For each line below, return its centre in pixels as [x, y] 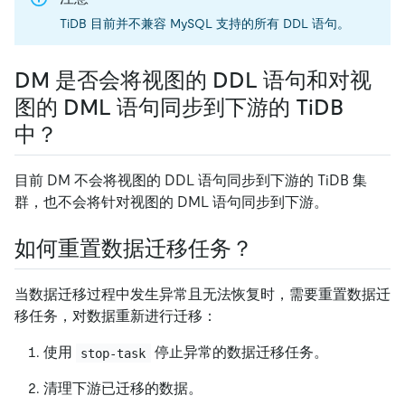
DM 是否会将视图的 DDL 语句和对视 [193, 80]
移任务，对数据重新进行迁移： [116, 316]
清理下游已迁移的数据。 [123, 389]
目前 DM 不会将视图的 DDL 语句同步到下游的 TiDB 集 [191, 181]
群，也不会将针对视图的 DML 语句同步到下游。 [171, 202]
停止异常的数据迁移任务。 [239, 353]
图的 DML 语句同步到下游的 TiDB [179, 107]
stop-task [113, 353]
